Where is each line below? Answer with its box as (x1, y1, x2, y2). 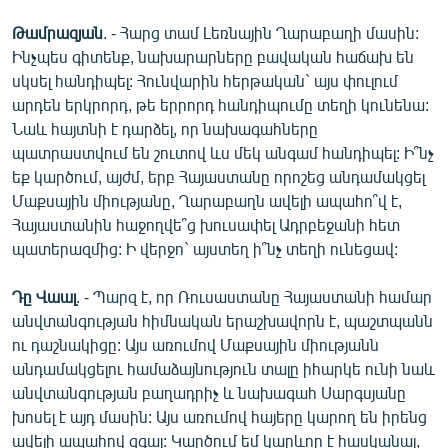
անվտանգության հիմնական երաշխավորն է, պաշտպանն (12, 310, 433, 330)
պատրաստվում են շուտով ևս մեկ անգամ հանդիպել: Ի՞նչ (12, 142, 434, 162)
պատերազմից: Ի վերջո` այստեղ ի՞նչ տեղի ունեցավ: (12, 238, 398, 258)
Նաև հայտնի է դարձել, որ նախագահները (12, 118, 318, 138)
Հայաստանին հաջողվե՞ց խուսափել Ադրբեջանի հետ (12, 214, 400, 234)
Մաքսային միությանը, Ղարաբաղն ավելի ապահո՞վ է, (12, 190, 402, 210)
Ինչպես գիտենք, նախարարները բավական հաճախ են (12, 46, 414, 66)
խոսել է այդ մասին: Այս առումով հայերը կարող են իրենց (12, 406, 427, 426)
